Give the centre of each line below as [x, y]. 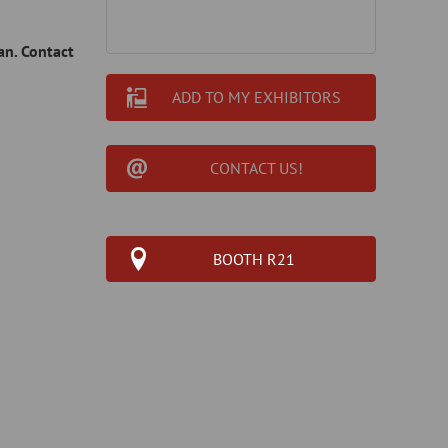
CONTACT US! [256, 168]
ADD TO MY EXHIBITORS [256, 97]
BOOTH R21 [253, 259]
